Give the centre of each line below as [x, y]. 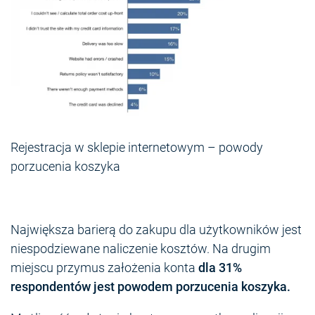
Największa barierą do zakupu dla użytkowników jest [156, 229]
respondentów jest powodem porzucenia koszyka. [150, 286]
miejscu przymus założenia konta [104, 267]
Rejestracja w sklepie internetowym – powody [137, 147]
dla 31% [220, 267]
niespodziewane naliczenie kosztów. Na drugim [141, 248]
